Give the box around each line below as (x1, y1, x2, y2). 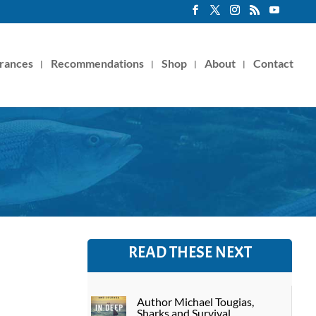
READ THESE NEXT (128, 241, 252, 262)
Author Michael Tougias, (136, 294, 254, 308)
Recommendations (51, 56, 144, 70)
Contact (253, 56, 293, 70)
